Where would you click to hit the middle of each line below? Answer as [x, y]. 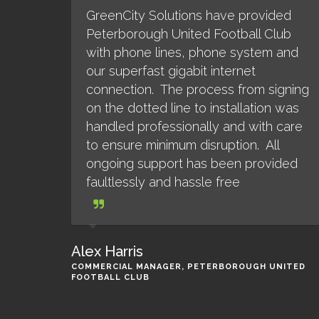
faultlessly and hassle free [163, 182]
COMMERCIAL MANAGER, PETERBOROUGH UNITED [188, 267]
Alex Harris [107, 251]
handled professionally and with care [194, 126]
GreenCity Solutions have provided [189, 15]
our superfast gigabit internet [171, 71]
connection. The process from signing [198, 89]
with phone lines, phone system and [192, 52]
